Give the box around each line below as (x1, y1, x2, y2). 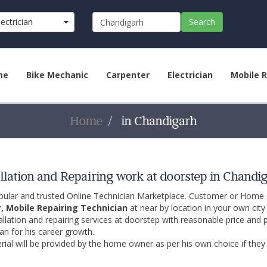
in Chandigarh (118, 114, 197, 128)
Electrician (167, 69, 213, 80)
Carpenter (106, 69, 150, 80)
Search (188, 16, 215, 27)
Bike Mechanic (26, 69, 88, 80)
